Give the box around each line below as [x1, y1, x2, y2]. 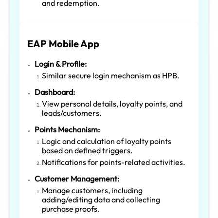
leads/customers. [42, 108, 102, 118]
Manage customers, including [42, 185, 143, 195]
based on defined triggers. [42, 145, 133, 155]
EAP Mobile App [27, 37, 99, 50]
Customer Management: [35, 173, 119, 183]
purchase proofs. [42, 203, 100, 214]
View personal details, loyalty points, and [42, 98, 182, 109]
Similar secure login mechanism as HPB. [42, 70, 180, 80]
